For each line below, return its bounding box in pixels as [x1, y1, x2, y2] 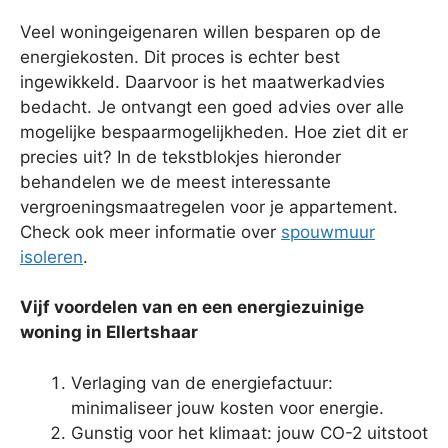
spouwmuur [281, 221, 375, 242]
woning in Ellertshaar [20, 322, 198, 343]
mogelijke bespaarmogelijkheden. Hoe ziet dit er [20, 121, 408, 142]
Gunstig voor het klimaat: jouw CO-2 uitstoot [71, 422, 428, 443]
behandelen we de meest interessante [20, 171, 331, 192]
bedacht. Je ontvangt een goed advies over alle [20, 96, 404, 117]
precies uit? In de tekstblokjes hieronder [20, 146, 341, 167]
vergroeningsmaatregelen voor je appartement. [20, 196, 398, 217]
